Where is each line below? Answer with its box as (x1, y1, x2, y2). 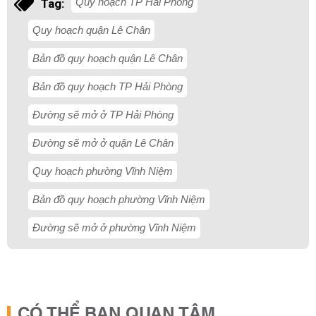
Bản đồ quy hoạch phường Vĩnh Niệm (32, 193, 205, 206)
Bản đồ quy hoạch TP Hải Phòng (32, 80, 183, 93)
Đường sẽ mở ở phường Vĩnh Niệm (32, 221, 196, 234)
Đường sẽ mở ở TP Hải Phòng (32, 109, 174, 121)
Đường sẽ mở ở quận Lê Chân (32, 137, 174, 150)
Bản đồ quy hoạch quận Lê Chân (32, 52, 183, 65)
